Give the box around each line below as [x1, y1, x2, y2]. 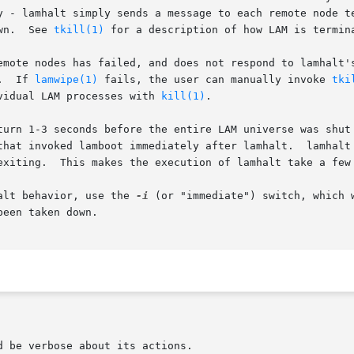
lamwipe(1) [35, 73, 98, 86]
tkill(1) [54, 24, 104, 36]
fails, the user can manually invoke [98, 73, 332, 86]
